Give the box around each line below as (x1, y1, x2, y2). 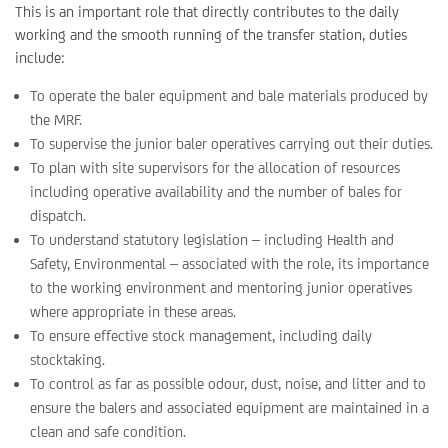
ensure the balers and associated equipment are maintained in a (30, 399, 429, 416)
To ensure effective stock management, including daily (30, 327, 372, 344)
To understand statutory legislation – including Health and (30, 231, 394, 248)
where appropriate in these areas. (30, 303, 236, 320)
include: (15, 49, 65, 66)
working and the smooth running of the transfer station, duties (15, 26, 407, 43)
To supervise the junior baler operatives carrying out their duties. (30, 135, 433, 152)
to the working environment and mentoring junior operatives (30, 279, 412, 296)
